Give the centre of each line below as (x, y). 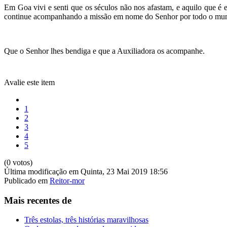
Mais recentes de (38, 200)
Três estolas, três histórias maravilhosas (86, 220)
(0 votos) (18, 162)
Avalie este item (29, 82)
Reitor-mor (67, 180)
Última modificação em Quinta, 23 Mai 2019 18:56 (86, 171)
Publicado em (26, 180)
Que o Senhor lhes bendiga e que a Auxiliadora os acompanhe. (104, 51)
